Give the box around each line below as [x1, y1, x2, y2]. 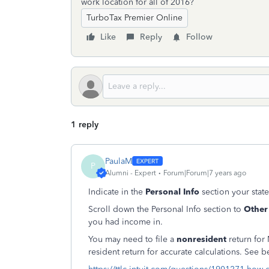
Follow [186, 32, 213, 42]
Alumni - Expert [105, 168, 156, 177]
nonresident [177, 234, 229, 244]
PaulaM [105, 156, 132, 166]
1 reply [71, 119, 98, 130]
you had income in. [88, 217, 163, 227]
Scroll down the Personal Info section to [88, 204, 241, 214]
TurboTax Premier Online [86, 13, 183, 23]
